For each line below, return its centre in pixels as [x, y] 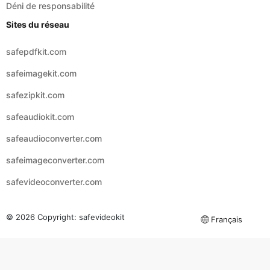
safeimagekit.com [41, 24]
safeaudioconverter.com [54, 89]
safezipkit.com [35, 46]
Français [227, 170]
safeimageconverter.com [55, 111]
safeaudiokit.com [40, 67]
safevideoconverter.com [54, 133]
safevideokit [102, 168]
